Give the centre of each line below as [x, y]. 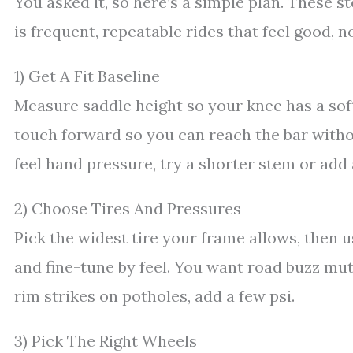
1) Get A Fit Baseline [87, 76]
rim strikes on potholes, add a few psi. [154, 295]
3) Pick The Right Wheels [106, 340]
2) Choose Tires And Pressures [128, 208]
